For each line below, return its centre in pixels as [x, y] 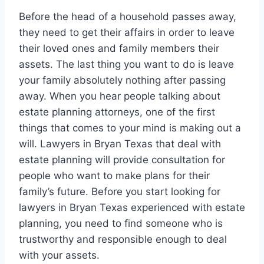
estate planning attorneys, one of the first [117, 112]
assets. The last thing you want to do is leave [126, 65]
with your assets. [59, 255]
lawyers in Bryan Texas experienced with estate [132, 208]
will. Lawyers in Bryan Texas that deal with [120, 144]
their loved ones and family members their [119, 49]
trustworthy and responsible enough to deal [123, 240]
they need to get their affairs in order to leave [127, 33]
